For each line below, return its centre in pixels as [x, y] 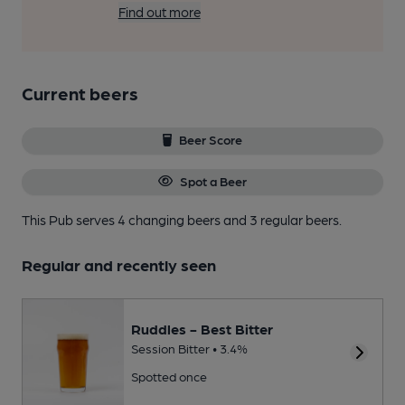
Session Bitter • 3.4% [189, 348]
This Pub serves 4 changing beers [122, 219]
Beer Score [211, 140]
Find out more [159, 12]
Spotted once [169, 377]
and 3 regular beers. [283, 219]
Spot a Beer [213, 180]
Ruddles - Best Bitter [202, 329]
